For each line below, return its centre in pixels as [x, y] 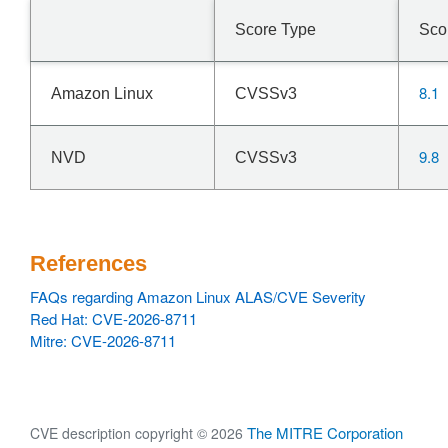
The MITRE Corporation [325, 432]
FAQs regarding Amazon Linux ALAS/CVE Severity [198, 296]
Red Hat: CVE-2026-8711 [113, 318]
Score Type [275, 29]
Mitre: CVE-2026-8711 [103, 340]
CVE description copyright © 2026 [138, 433]
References [88, 263]
